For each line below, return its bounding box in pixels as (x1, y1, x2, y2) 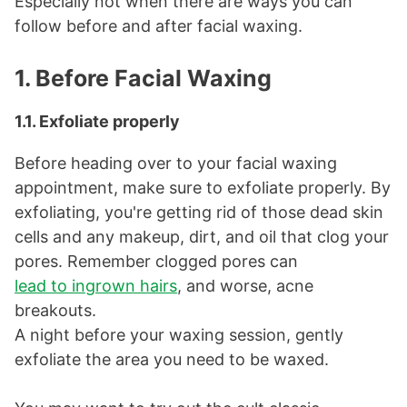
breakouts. (15, 301, 96, 321)
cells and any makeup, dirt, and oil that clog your (15, 227, 389, 247)
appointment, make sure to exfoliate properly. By (15, 178, 391, 198)
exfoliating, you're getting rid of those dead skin (15, 203, 383, 223)
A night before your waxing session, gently (15, 325, 343, 345)
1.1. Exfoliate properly (15, 112, 180, 132)
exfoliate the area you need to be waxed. (15, 350, 329, 370)
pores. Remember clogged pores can (15, 252, 298, 272)
